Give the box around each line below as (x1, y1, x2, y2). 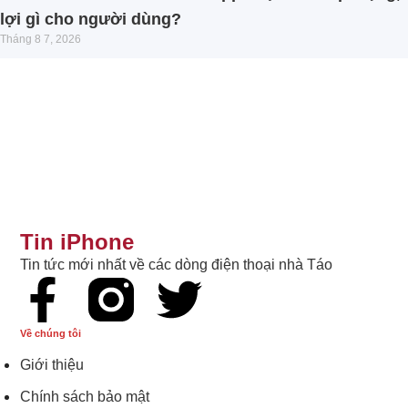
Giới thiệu (20, 357, 85, 373)
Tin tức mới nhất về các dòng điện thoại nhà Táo (20, 257, 333, 273)
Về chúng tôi (20, 328, 82, 340)
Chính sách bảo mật (20, 389, 150, 405)
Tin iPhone (20, 229, 135, 255)
